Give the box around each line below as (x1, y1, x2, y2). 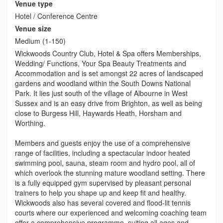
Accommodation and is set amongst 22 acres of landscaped (15, 68, 203, 78)
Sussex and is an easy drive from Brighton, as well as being (15, 98, 202, 108)
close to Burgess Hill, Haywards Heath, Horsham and (15, 108, 182, 118)
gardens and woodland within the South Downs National (15, 78, 191, 88)
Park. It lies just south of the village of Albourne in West (15, 88, 188, 98)
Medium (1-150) (15, 35, 66, 46)
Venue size (15, 23, 51, 33)
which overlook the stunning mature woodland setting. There (15, 167, 205, 178)
